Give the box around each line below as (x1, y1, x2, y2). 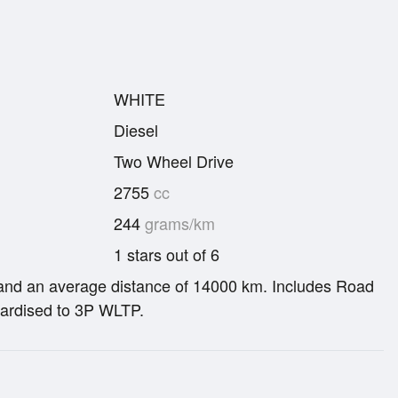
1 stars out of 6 (114, 242, 219, 266)
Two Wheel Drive (114, 148, 234, 172)
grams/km (140, 211, 215, 235)
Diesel (114, 117, 158, 141)
